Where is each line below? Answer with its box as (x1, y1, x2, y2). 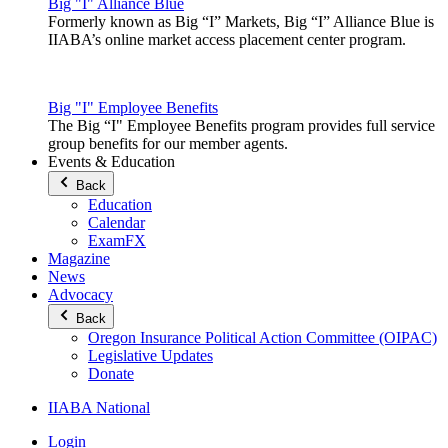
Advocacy (48, 286, 113, 304)
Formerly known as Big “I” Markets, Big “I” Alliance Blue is (48, 13, 434, 31)
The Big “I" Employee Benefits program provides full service (48, 117, 435, 135)
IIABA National (48, 399, 150, 417)
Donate (88, 365, 134, 383)
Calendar (88, 214, 145, 232)
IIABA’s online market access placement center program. (48, 31, 406, 49)
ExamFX (88, 232, 146, 250)
